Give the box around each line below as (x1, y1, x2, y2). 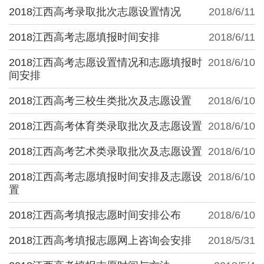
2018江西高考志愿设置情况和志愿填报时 (9, 56, 202, 68)
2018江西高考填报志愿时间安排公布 (9, 209, 181, 221)
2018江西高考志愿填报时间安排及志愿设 (9, 170, 202, 183)
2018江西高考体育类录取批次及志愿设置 (9, 120, 202, 132)
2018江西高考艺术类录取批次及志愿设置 (9, 145, 202, 157)
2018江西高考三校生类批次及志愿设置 (9, 94, 192, 107)
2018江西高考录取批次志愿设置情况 (9, 5, 181, 18)
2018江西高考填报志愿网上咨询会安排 (9, 234, 192, 246)
